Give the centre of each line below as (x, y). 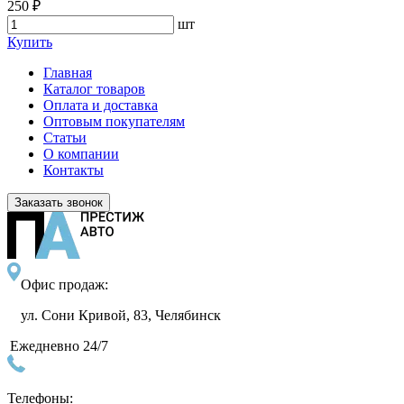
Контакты (73, 170)
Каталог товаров (94, 88)
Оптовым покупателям (114, 121)
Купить (30, 41)
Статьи (65, 137)
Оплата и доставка (101, 105)
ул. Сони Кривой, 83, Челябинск (121, 315)
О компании (81, 153)
